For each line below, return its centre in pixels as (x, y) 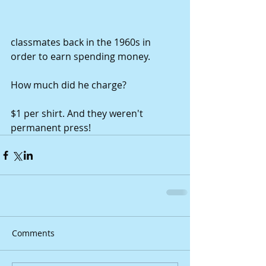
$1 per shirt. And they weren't (78, 113)
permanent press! (51, 128)
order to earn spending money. (82, 56)
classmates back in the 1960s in (82, 42)
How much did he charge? (70, 85)
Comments (33, 233)
